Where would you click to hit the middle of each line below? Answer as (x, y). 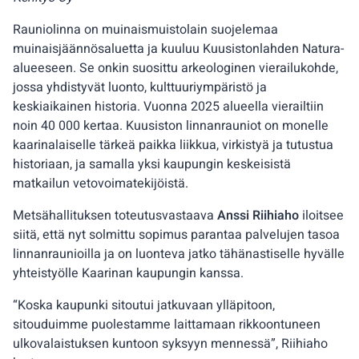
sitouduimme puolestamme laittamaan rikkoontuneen (167, 325)
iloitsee (321, 216)
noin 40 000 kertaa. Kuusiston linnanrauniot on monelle (171, 126)
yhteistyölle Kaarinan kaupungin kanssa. (128, 273)
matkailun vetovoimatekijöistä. (101, 184)
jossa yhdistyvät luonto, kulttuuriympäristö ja (140, 87)
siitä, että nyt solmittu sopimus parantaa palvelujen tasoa (176, 235)
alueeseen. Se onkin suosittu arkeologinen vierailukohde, (175, 68)
